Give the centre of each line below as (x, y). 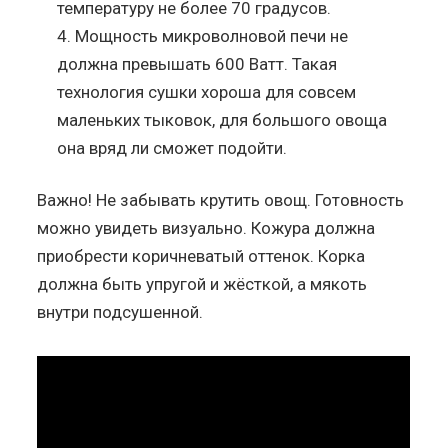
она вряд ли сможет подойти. (172, 147)
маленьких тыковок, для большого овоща (222, 119)
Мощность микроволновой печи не (212, 35)
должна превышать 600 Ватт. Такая (197, 63)
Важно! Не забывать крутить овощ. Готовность (221, 199)
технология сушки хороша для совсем (207, 91)
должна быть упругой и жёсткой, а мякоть (202, 283)
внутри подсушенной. (120, 311)
